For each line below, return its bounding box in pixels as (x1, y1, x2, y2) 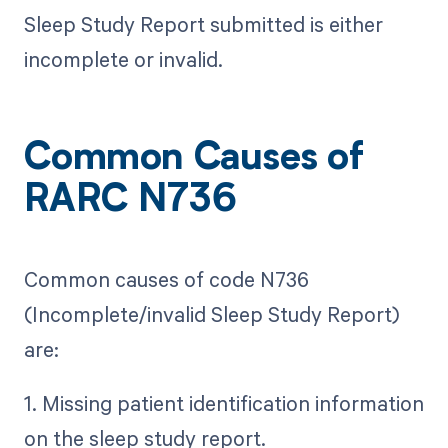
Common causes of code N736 (23, 264, 309, 293)
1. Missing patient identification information (23, 388, 424, 417)
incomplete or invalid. (23, 45, 223, 74)
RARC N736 (23, 183, 237, 222)
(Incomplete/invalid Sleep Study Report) (23, 299, 400, 328)
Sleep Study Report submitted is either (23, 10, 383, 39)
